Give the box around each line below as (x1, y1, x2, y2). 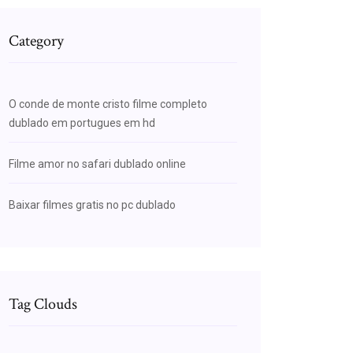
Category (9, 31, 64, 51)
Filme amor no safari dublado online (9, 158, 186, 170)
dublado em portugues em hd (9, 117, 155, 129)
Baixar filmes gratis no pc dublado (9, 199, 176, 211)
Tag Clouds (9, 294, 77, 314)
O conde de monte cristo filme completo (9, 98, 207, 110)
